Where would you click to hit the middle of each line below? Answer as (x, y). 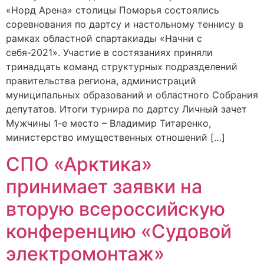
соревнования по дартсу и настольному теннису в (125, 24)
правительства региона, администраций (101, 81)
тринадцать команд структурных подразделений (122, 67)
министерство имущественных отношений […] (115, 138)
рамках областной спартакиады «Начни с (104, 39)
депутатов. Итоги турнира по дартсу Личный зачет (126, 109)
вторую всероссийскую (115, 209)
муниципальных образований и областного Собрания (132, 95)
